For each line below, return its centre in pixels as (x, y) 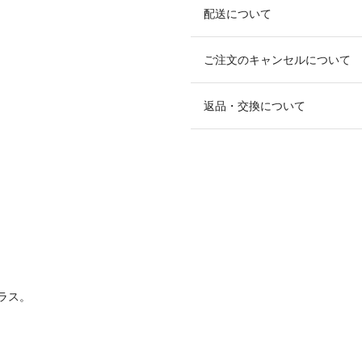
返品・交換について (255, 105)
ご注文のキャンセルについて (277, 59)
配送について (238, 13)
